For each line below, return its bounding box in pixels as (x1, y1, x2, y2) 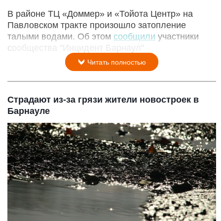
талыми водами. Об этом (7, 32, 113, 42)
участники (155, 32, 199, 42)
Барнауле (7, 106, 50, 116)
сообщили (113, 32, 155, 42)
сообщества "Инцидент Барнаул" (7, 43, 144, 53)
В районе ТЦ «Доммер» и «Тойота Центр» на (7, 9, 193, 19)
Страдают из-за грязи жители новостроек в (7, 95, 199, 105)
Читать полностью (85, 58, 146, 67)
